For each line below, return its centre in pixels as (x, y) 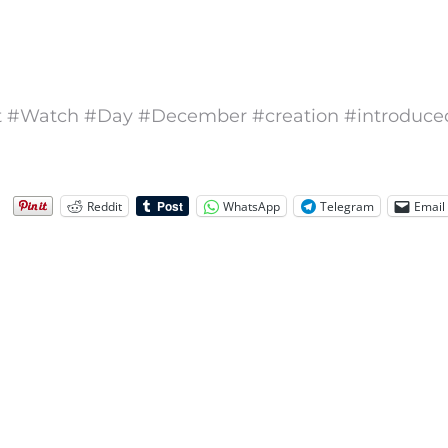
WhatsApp (251, 206)
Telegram (347, 206)
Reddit (104, 206)
